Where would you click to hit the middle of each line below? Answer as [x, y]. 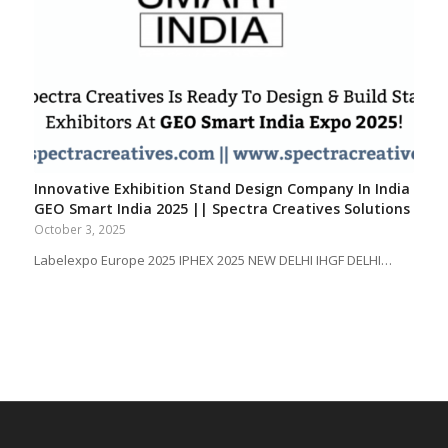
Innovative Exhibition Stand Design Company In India [221, 188]
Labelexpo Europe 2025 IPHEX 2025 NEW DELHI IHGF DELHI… [212, 259]
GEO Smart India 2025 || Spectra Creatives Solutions [221, 208]
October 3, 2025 [79, 228]
